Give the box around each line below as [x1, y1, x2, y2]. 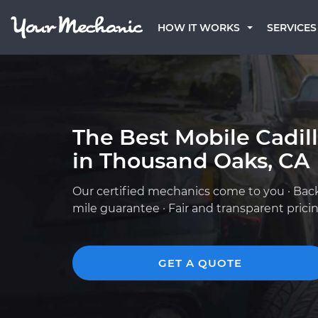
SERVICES [267, 21, 317, 34]
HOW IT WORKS [158, 21, 240, 34]
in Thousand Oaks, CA [72, 148, 309, 174]
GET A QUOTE [158, 256, 242, 270]
